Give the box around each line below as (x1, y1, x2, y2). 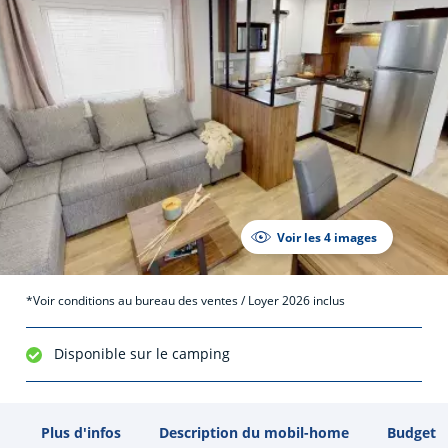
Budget (387, 422, 437, 442)
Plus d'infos (41, 422, 122, 442)
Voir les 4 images (277, 228, 377, 246)
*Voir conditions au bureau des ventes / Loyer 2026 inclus (25, 292, 345, 310)
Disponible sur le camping (54, 344, 231, 364)
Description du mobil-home (159, 422, 350, 442)
